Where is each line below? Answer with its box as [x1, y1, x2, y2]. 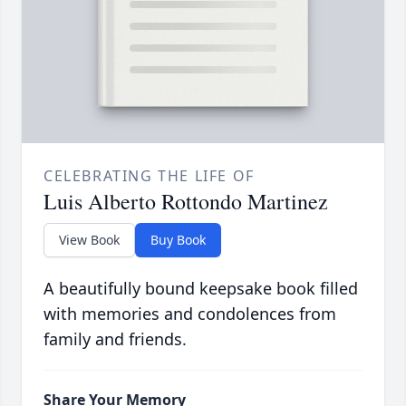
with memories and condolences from [43, 303, 336, 325]
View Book [59, 231, 120, 249]
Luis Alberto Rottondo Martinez [43, 187, 328, 217]
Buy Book [150, 231, 206, 249]
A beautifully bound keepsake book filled [43, 277, 358, 300]
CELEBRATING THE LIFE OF [43, 166, 255, 187]
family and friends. [43, 328, 187, 351]
